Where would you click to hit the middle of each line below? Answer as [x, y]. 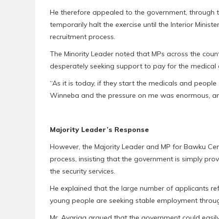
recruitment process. [83, 37]
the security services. [83, 171]
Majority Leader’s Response [99, 130]
